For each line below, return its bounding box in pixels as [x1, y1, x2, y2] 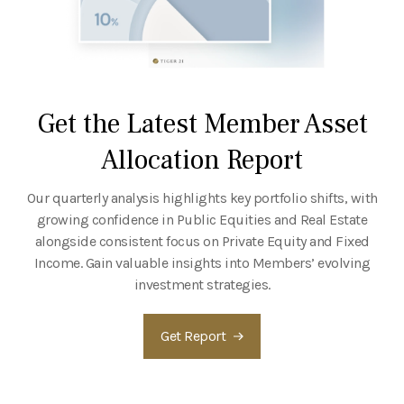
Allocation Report [101, 142, 303, 178]
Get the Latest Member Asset [36, 106, 368, 142]
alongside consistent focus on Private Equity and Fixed [34, 232, 370, 250]
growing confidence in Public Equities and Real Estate [36, 210, 368, 228]
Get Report [161, 326, 225, 344]
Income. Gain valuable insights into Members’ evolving [33, 253, 371, 271]
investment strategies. [133, 275, 271, 293]
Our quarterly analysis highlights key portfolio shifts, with [26, 188, 378, 207]
